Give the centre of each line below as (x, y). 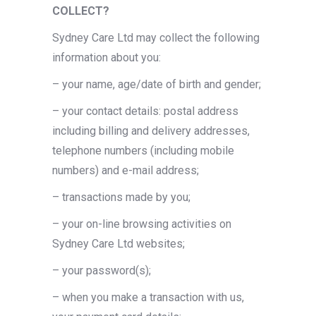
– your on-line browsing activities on (142, 224)
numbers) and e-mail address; (126, 170)
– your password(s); (102, 271)
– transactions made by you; (121, 197)
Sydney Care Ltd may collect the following (156, 38)
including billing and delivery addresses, (151, 131)
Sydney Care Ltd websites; (119, 244)
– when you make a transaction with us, (148, 297)
